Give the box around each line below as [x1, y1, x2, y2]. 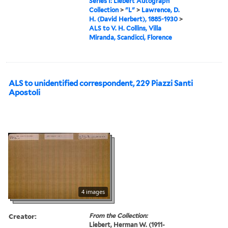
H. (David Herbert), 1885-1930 [89, 15, 178, 23]
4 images [81, 187, 105, 195]
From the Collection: [89, 211, 148, 219]
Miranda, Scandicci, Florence [89, 33, 173, 41]
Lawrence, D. [141, 6, 180, 14]
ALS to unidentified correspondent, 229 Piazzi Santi [9, 78, 193, 88]
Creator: [9, 211, 37, 221]
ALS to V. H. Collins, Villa [89, 24, 162, 32]
